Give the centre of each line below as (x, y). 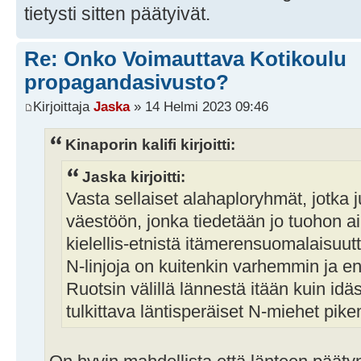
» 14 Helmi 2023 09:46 (199, 106)
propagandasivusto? (127, 83)
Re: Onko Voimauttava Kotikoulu (185, 59)
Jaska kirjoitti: (134, 177)
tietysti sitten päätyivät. (117, 14)
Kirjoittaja (63, 106)
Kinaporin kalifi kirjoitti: (150, 144)
